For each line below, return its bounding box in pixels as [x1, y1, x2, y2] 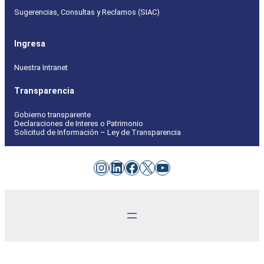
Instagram [94, 159, 159, 176]
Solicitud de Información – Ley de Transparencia [14, 128, 181, 137]
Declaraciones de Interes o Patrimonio [14, 119, 143, 128]
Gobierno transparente [14, 110, 91, 120]
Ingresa [14, 38, 45, 49]
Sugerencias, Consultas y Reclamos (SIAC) [14, 7, 160, 16]
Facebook [124, 159, 186, 176]
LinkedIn [109, 159, 164, 176]
